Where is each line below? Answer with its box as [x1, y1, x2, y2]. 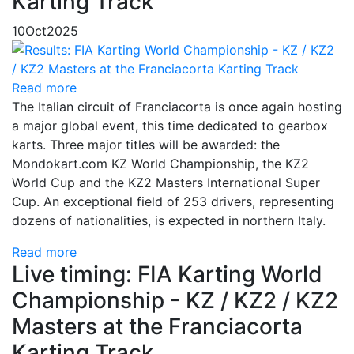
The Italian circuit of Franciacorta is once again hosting [12, 99, 342, 115]
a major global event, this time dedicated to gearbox [12, 118, 328, 134]
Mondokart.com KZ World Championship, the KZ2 [12, 156, 309, 172]
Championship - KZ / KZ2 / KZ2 [12, 287, 338, 314]
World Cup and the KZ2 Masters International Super [12, 175, 320, 191]
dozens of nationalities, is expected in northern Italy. [12, 213, 326, 229]
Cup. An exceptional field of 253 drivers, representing [12, 194, 334, 210]
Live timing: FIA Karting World [12, 261, 322, 288]
